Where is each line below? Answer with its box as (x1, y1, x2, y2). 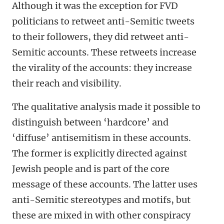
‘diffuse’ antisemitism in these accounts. (12, 132, 191, 144)
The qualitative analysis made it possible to (12, 101, 200, 113)
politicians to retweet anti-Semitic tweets (12, 15, 194, 27)
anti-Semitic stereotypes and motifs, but (12, 194, 190, 206)
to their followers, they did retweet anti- (12, 31, 189, 43)
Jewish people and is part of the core (12, 163, 169, 175)
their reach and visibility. (12, 77, 121, 89)
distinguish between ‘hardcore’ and (12, 116, 168, 128)
